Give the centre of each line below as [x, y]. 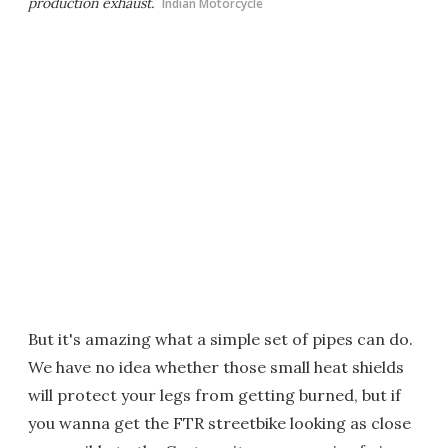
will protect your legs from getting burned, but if [214, 394]
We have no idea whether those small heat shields [216, 366]
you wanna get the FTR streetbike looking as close [219, 422]
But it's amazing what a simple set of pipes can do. [220, 338]
